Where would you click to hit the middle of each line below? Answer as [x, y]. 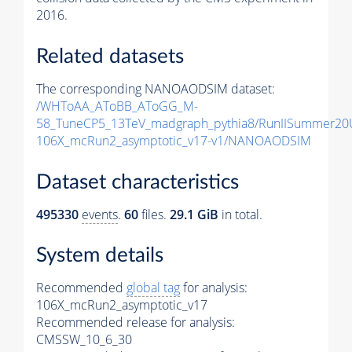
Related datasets [110, 57]
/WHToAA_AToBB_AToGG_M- [117, 106]
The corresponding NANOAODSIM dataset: [156, 89]
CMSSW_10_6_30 [84, 340]
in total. [240, 214]
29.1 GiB [194, 214]
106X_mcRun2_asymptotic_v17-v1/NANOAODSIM [174, 141]
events [100, 214]
